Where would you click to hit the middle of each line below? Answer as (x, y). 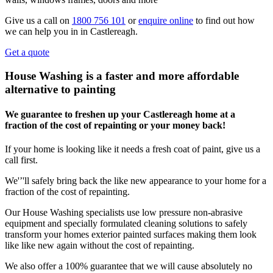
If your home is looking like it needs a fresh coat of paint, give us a (133, 149)
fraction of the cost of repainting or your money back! (115, 126)
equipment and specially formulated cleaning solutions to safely (126, 224)
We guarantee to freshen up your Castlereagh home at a (120, 115)
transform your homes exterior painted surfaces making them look (131, 235)
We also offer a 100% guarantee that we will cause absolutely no (129, 266)
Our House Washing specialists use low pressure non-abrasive (124, 213)
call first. (21, 160)
